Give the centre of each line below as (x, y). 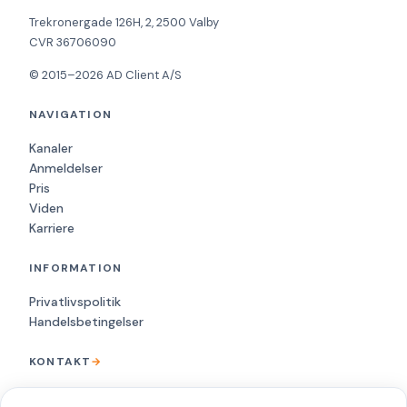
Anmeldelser (66, 169)
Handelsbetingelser (86, 322)
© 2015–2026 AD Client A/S (105, 75)
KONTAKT (60, 362)
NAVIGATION (70, 115)
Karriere (52, 228)
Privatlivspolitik (75, 302)
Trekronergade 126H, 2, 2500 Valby (124, 22)
